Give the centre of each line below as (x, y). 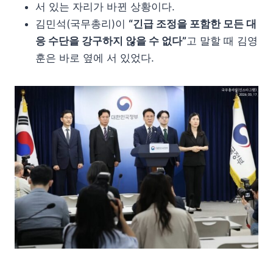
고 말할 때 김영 (222, 41)
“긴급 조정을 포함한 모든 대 (193, 23)
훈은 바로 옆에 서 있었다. (95, 58)
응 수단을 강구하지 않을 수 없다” (111, 41)
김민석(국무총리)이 (82, 23)
